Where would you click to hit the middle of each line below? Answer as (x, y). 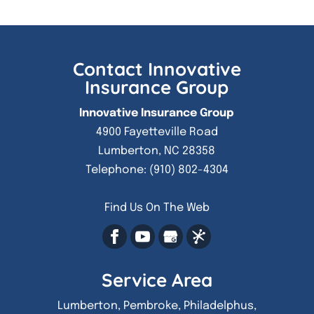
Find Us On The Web (157, 207)
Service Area (157, 280)
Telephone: (117, 170)
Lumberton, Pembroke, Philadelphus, (157, 306)
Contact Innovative (157, 69)
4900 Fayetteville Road (157, 132)
